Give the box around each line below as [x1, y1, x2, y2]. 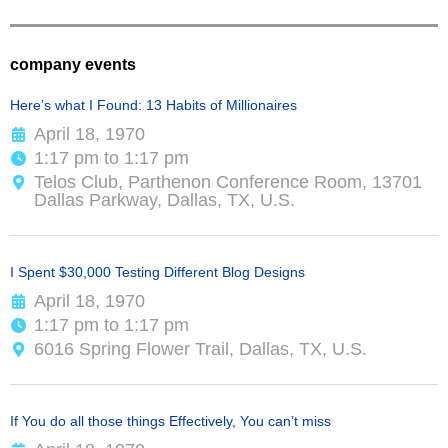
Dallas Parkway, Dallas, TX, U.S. [34, 190, 295, 211]
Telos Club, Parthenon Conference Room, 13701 [34, 172, 422, 193]
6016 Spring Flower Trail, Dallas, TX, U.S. [34, 339, 367, 360]
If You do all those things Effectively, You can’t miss [10, 413, 331, 430]
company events [10, 56, 136, 74]
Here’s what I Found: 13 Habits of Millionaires [10, 97, 297, 114]
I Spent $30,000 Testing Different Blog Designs [10, 264, 305, 281]
